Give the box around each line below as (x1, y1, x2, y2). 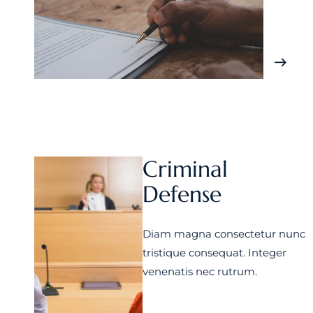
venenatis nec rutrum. (143, 265, 258, 278)
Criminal (143, 155, 228, 183)
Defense (143, 180, 222, 208)
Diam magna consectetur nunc (143, 227, 306, 240)
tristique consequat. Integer (143, 246, 287, 259)
